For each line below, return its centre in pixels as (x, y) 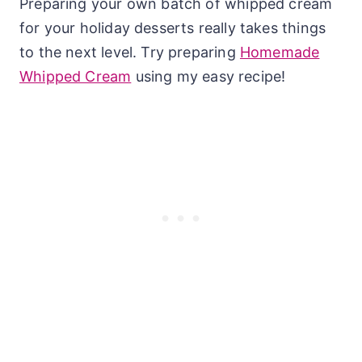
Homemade (280, 52)
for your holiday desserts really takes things (173, 27)
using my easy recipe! (208, 76)
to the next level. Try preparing (130, 52)
